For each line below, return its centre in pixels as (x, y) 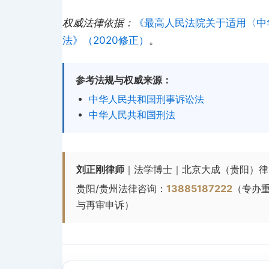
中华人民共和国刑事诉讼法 (146, 100)
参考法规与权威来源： (123, 80)
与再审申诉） (105, 205)
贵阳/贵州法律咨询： (122, 189)
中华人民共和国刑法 (132, 115)
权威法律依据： (98, 23)
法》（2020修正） (106, 40)
